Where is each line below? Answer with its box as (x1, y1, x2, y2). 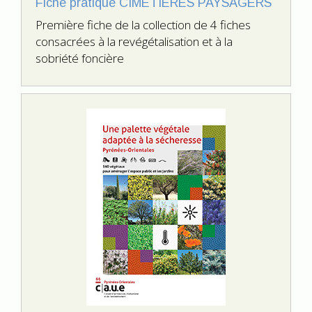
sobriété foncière (36, 50, 124, 67)
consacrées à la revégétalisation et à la (36, 33, 233, 50)
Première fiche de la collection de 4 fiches (36, 17, 251, 33)
